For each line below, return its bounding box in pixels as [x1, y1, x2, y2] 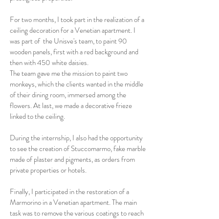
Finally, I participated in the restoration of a [10, 186, 129, 197]
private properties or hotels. [10, 165, 87, 175]
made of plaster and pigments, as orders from [10, 154, 135, 165]
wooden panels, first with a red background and [10, 46, 138, 57]
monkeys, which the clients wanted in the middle [10, 79, 143, 89]
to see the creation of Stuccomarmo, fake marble [10, 143, 146, 154]
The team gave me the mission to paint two [10, 68, 128, 79]
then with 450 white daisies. [10, 57, 88, 68]
